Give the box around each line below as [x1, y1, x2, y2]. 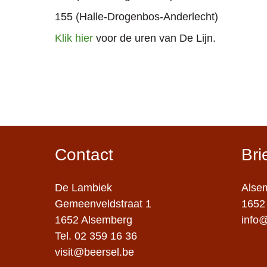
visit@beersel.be [55, 246, 134, 258]
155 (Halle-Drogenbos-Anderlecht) [55, 10, 218, 23]
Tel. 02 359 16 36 [55, 229, 137, 242]
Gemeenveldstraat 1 [55, 197, 151, 210]
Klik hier [55, 32, 93, 44]
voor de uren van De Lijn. [93, 32, 216, 44]
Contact [55, 145, 113, 164]
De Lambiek [55, 181, 112, 194]
